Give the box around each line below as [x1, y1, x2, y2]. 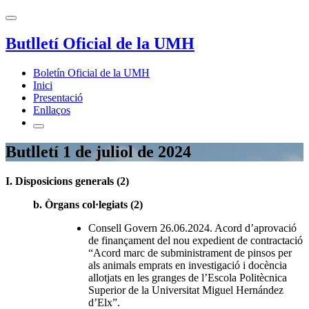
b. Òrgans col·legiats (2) [33, 198, 143, 210]
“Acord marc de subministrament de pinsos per [88, 246, 292, 259]
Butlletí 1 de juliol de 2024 [6, 142, 191, 161]
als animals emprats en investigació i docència [88, 259, 287, 271]
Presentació [33, 91, 83, 103]
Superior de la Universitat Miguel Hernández [88, 283, 283, 296]
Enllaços [33, 103, 70, 116]
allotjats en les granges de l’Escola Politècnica [88, 271, 287, 283]
